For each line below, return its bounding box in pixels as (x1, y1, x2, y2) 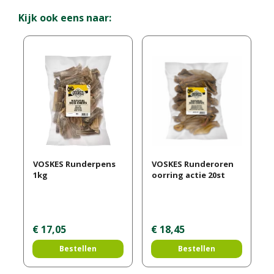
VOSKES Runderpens (32, 158, 116, 170)
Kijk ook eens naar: (18, 10, 111, 24)
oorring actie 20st (151, 169, 225, 181)
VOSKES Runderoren (151, 158, 234, 170)
